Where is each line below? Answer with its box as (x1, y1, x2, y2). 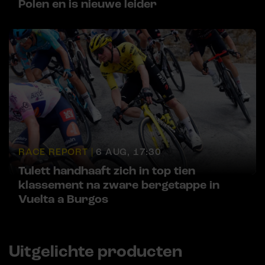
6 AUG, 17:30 (96, 146, 161, 158)
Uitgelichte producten (9, 240, 182, 262)
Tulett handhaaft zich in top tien (18, 163, 195, 179)
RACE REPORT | (18, 146, 93, 158)
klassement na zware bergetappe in (18, 177, 219, 193)
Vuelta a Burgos (18, 191, 108, 207)
